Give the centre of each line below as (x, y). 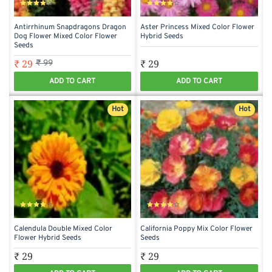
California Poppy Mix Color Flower (197, 229)
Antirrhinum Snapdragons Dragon (70, 28)
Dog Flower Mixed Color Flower (65, 37)
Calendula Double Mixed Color (63, 229)
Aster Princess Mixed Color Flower (198, 28)
